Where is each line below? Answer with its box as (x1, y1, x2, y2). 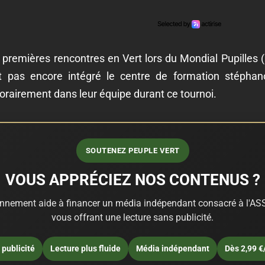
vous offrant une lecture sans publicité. (51, 211, 214, 223)
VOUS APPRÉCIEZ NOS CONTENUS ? (5, 170, 260, 189)
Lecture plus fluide (50, 243, 121, 253)
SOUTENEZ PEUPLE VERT (85, 146, 180, 155)
